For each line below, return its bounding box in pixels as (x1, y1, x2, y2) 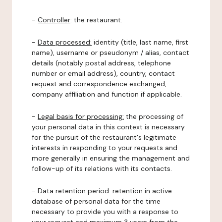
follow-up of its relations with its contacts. (32, 164, 172, 173)
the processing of (124, 112, 183, 121)
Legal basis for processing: (38, 112, 124, 121)
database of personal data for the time (32, 197, 161, 206)
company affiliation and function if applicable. (32, 90, 182, 99)
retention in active (111, 186, 172, 195)
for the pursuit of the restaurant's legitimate (32, 133, 176, 142)
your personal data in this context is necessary (32, 122, 185, 131)
